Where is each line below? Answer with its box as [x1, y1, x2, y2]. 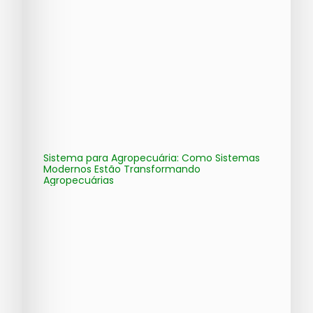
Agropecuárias [43, 173, 114, 188]
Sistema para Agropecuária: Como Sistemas [43, 151, 260, 166]
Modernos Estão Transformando [43, 162, 201, 177]
